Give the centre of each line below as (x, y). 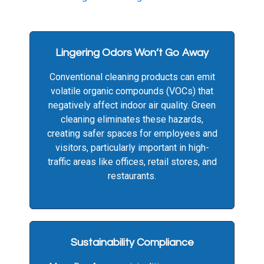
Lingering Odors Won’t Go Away (132, 53)
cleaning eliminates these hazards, (132, 120)
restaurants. (132, 176)
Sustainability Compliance (132, 243)
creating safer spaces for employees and (132, 134)
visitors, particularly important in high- (132, 148)
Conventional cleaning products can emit (132, 77)
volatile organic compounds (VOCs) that (132, 91)
